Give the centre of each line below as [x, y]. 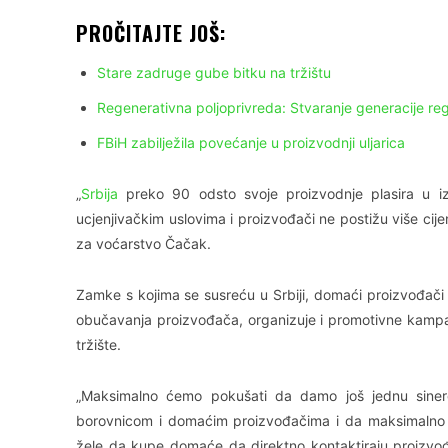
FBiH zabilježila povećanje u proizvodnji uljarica [251, 142]
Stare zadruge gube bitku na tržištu [214, 72]
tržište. [98, 344]
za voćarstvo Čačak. [143, 243]
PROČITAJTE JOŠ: [151, 32]
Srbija [99, 193]
